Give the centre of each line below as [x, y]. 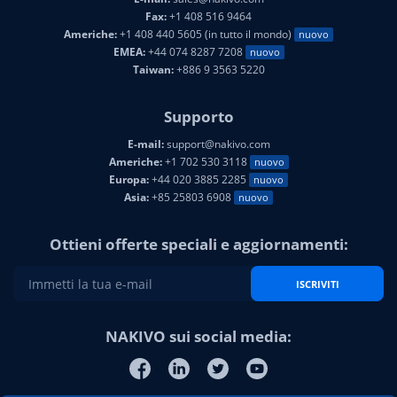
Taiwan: [153, 70]
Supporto [198, 117]
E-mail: [145, 144]
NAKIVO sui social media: [198, 337]
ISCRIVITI [317, 284]
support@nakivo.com [217, 144]
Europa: [129, 180]
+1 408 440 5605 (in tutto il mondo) [206, 35]
